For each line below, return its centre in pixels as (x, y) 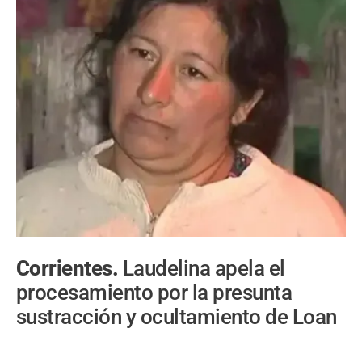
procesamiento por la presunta (154, 293)
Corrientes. (69, 269)
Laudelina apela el (204, 269)
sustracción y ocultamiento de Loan (177, 317)
